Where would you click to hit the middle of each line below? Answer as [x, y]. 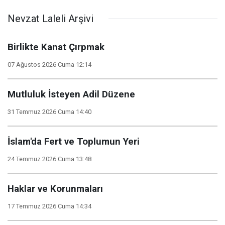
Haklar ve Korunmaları [55, 189]
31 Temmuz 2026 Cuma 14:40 [49, 112]
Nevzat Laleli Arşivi [50, 19]
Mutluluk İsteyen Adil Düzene [71, 94]
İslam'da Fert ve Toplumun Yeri [74, 142]
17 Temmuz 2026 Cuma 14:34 [49, 206]
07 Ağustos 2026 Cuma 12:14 [49, 65]
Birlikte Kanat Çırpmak [56, 47]
